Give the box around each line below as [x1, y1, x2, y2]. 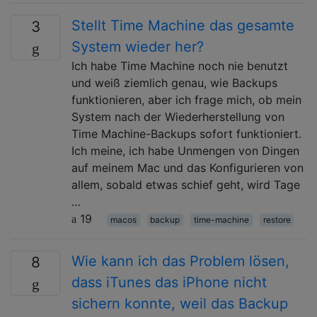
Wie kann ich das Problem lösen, [71, 252, 289, 270]
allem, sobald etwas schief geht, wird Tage [71, 177, 300, 192]
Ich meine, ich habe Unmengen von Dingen [71, 143, 299, 158]
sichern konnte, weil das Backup [71, 294, 288, 312]
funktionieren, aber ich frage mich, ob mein [71, 92, 301, 107]
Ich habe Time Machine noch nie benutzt [71, 58, 288, 73]
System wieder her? [71, 38, 204, 55]
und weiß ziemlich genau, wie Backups [71, 75, 277, 90]
